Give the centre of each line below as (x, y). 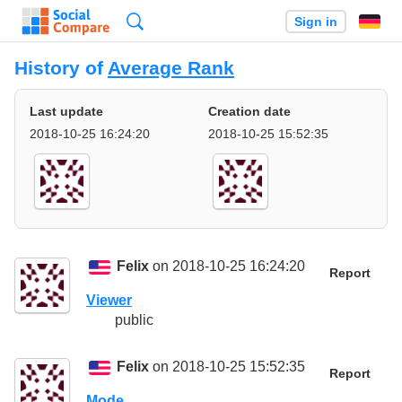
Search (165, 21)
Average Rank (171, 68)
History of (61, 68)
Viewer (109, 301)
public (134, 320)
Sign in (315, 22)
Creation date (249, 112)
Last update (66, 112)
